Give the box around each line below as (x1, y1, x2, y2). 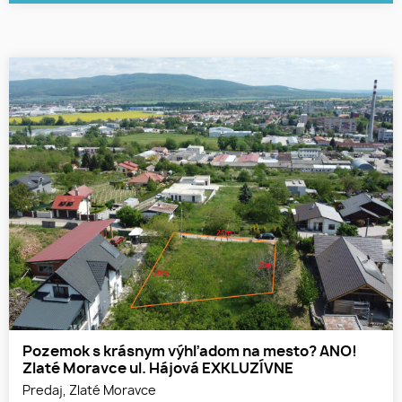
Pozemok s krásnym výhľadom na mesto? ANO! (22, 344, 357, 359)
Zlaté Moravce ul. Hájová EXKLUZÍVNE (22, 361, 293, 376)
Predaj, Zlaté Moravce (22, 383, 156, 398)
